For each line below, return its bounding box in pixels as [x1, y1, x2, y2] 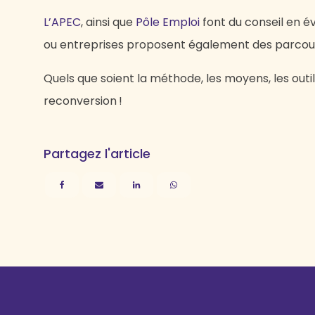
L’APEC [44, 14, 81, 30]
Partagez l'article [44, 145, 150, 162]
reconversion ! [44, 93, 122, 109]
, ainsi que [81, 14, 136, 30]
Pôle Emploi [136, 14, 200, 30]
